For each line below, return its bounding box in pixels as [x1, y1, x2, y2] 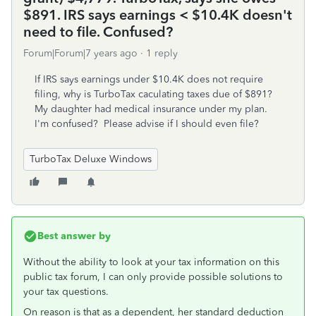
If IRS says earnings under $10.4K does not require [35, 73, 263, 85]
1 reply [146, 47, 178, 59]
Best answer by [37, 230, 111, 242]
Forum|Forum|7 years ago [23, 47, 138, 59]
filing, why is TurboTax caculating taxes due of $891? [35, 88, 275, 100]
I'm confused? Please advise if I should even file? [35, 118, 259, 130]
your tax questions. [23, 286, 109, 298]
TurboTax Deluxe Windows [30, 153, 152, 165]
